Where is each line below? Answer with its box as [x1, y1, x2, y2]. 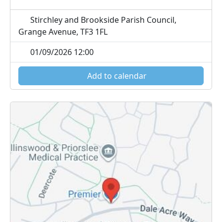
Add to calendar [85, 70, 147, 81]
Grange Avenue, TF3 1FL [18, 26, 108, 37]
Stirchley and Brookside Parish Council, [28, 14, 176, 25]
